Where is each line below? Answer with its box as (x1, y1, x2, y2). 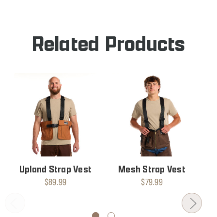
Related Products (31, 31, 186, 57)
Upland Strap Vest (19, 164, 92, 175)
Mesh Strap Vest (118, 164, 186, 175)
